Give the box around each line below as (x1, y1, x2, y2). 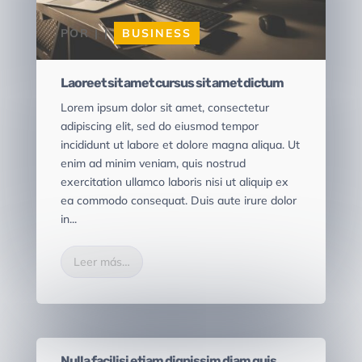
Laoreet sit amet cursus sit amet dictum (60, 75, 284, 91)
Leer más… (73, 255, 130, 270)
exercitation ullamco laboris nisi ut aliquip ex (60, 175, 288, 190)
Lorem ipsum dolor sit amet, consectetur (60, 100, 269, 116)
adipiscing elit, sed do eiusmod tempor (60, 119, 259, 134)
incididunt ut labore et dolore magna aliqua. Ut (60, 137, 300, 153)
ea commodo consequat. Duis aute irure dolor (60, 193, 297, 208)
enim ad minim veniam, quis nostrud (60, 156, 246, 171)
